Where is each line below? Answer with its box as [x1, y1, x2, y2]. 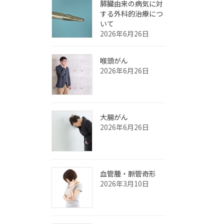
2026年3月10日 [100, 178, 149, 188]
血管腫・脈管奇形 [100, 168, 156, 178]
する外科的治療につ [100, 8, 163, 18]
